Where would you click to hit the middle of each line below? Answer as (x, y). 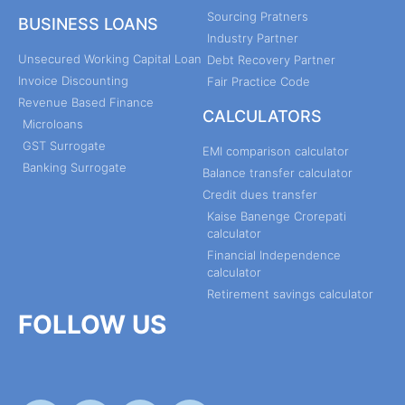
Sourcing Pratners (258, 16)
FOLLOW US (92, 324)
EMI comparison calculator (276, 151)
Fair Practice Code (259, 81)
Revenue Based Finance (86, 102)
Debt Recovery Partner (271, 59)
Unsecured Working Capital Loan (110, 58)
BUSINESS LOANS (88, 24)
